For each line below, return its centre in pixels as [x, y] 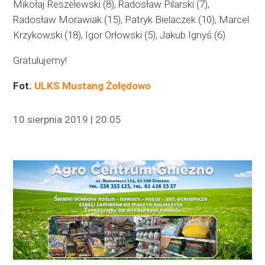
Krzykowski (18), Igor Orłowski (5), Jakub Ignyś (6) [119, 35]
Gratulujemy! [40, 61]
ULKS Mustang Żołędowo [93, 86]
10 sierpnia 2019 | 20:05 [67, 120]
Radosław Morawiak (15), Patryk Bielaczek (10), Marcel [131, 20]
